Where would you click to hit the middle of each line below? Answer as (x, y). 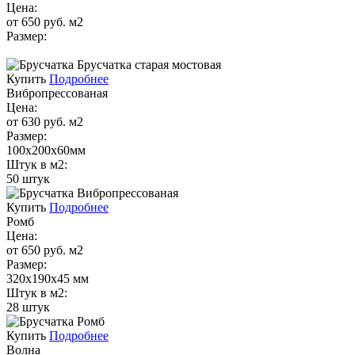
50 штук (28, 178)
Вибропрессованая (57, 93)
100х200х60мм (46, 150)
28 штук (28, 307)
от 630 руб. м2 (45, 121)
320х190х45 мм (48, 278)
